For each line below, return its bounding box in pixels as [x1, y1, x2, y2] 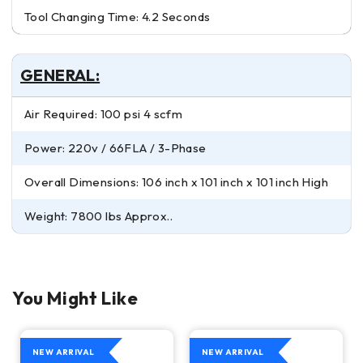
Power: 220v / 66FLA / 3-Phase [24, 139, 207, 156]
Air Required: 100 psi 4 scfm [24, 105, 183, 122]
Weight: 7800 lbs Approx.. [24, 207, 173, 224]
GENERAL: [20, 64, 100, 85]
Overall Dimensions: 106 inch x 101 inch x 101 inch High [24, 173, 328, 190]
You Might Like [12, 286, 139, 310]
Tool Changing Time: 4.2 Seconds [24, 8, 211, 24]
